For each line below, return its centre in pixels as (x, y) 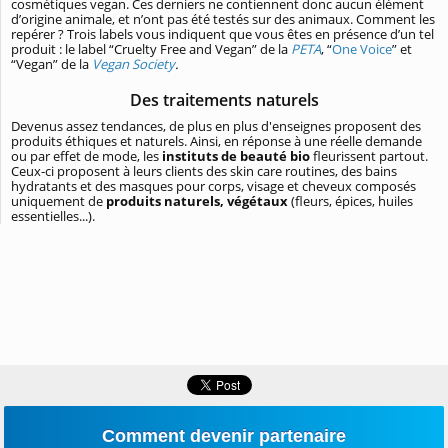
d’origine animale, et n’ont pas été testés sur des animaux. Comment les (223, 18)
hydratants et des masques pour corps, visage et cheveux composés (213, 185)
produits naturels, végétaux (197, 200)
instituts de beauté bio (236, 155)
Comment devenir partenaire (224, 435)
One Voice (362, 48)
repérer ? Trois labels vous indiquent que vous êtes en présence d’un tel (222, 33)
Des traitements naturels (224, 99)
